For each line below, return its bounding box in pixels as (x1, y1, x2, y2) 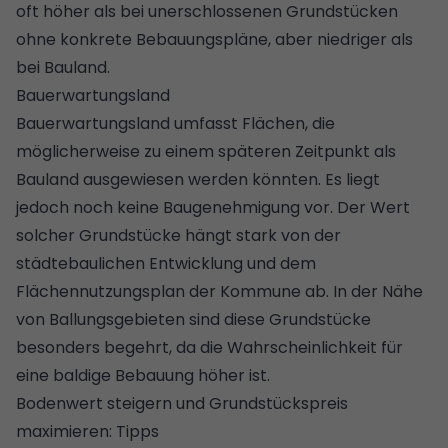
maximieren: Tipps (16, 419, 159, 443)
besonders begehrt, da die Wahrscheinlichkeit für (16, 335, 403, 359)
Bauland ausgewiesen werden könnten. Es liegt (16, 167, 380, 191)
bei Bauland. (16, 55, 110, 79)
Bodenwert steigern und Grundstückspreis (16, 391, 348, 415)
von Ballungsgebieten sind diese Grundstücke (16, 307, 371, 331)
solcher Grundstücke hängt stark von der (16, 223, 341, 247)
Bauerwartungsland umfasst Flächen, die (16, 111, 335, 135)
